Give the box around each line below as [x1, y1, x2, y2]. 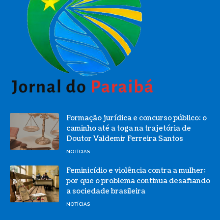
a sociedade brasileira [66, 187, 145, 196]
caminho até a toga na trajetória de [66, 124, 191, 134]
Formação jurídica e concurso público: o [66, 113, 207, 123]
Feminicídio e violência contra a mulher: [66, 166, 206, 176]
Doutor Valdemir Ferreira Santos [66, 134, 183, 144]
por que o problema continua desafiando [66, 176, 210, 186]
